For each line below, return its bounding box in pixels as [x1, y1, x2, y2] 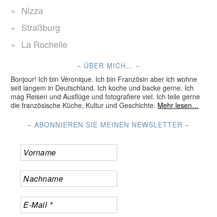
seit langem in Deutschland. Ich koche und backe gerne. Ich [11, 83, 194, 93]
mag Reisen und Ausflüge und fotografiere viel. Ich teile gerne [11, 92, 201, 101]
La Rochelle [21, 38, 68, 50]
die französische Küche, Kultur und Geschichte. [11, 100, 158, 110]
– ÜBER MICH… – [77, 61, 140, 70]
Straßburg [21, 21, 61, 33]
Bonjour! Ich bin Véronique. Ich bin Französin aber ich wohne [11, 74, 198, 84]
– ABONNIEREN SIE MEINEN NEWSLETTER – [28, 120, 189, 129]
